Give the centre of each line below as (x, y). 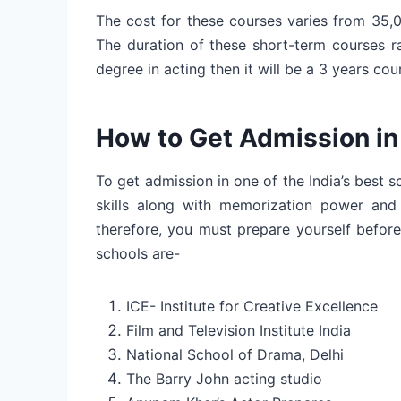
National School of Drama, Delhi (235, 354)
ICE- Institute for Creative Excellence (252, 306)
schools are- (138, 253)
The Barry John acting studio (224, 378)
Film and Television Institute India (239, 330)
